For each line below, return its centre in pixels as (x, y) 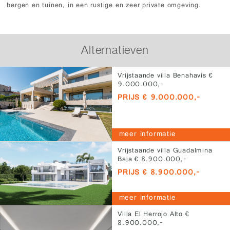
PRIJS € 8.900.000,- (159, 174)
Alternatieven (115, 50)
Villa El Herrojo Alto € (154, 215)
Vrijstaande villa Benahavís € (165, 76)
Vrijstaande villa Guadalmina (165, 151)
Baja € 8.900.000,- (152, 160)
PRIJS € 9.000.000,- (159, 98)
